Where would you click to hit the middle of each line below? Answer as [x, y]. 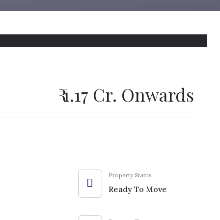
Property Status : [131, 175]
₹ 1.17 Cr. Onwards [126, 94]
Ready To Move [137, 189]
